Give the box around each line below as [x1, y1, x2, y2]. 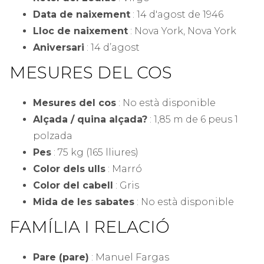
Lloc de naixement [33, 25, 128, 37]
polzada [33, 130, 72, 142]
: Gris [113, 180, 139, 192]
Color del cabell [33, 180, 113, 192]
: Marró [105, 163, 142, 175]
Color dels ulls [33, 163, 105, 175]
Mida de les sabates [33, 196, 134, 208]
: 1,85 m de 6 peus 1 [147, 114, 238, 126]
